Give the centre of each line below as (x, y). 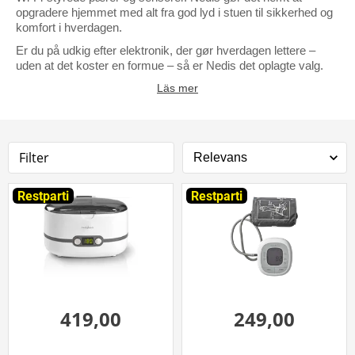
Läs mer (177, 88)
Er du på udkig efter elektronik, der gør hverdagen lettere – (166, 50)
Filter (34, 157)
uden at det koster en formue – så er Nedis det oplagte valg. (170, 65)
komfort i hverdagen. (69, 27)
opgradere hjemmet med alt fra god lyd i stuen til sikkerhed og (174, 12)
